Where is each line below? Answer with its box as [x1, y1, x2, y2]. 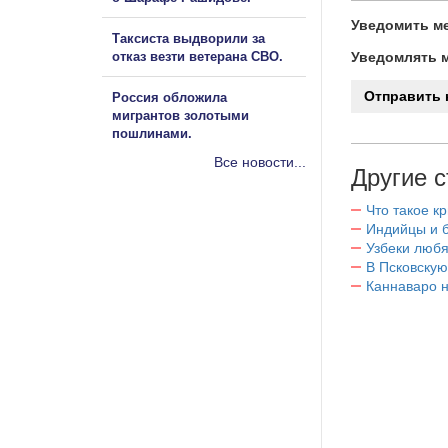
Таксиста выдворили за [112, 30, 265, 46]
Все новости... [214, 153, 306, 170]
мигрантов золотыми [112, 107, 249, 123]
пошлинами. [112, 125, 192, 141]
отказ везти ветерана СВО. [112, 48, 283, 64]
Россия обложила [112, 89, 227, 105]
